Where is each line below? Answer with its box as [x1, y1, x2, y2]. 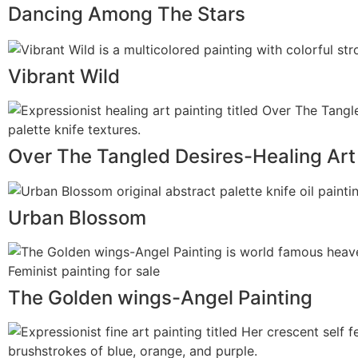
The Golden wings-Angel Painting [8, 286, 312, 310]
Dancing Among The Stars [8, 2, 245, 26]
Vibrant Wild [8, 64, 120, 88]
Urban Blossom [8, 206, 146, 230]
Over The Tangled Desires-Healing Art [8, 144, 356, 168]
